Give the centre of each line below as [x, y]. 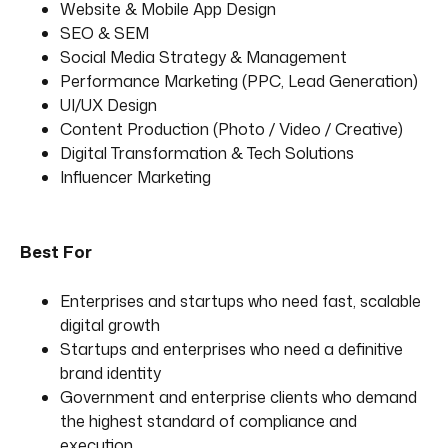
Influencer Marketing [135, 176]
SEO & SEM [104, 32]
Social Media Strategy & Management [203, 56]
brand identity [110, 372]
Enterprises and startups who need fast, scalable [240, 300]
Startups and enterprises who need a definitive [231, 348]
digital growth [110, 324]
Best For [56, 251]
